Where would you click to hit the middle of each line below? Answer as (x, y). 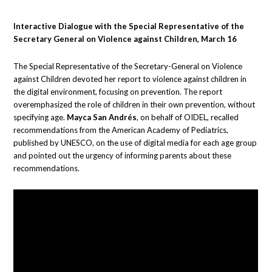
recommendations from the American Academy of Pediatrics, (121, 130)
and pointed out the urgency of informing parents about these (123, 156)
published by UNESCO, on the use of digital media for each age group (135, 143)
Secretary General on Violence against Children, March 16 (125, 39)
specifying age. (40, 117)
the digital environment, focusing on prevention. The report (118, 92)
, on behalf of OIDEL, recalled (188, 117)
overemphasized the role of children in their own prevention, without (134, 105)
